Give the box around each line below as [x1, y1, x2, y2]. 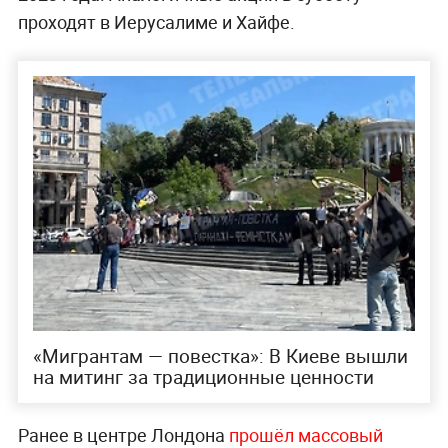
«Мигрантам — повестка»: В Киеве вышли [32, 343, 408, 370]
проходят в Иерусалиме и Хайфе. [17, 10, 295, 35]
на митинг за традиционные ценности [32, 364, 374, 391]
